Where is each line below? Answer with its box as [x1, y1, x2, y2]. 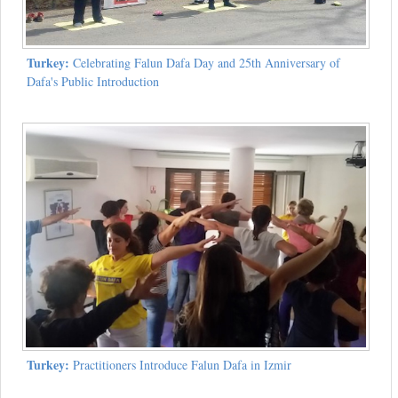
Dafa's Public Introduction [26, 73, 159, 91]
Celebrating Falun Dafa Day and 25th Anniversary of [68, 54, 340, 72]
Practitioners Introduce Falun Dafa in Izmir [68, 356, 291, 374]
